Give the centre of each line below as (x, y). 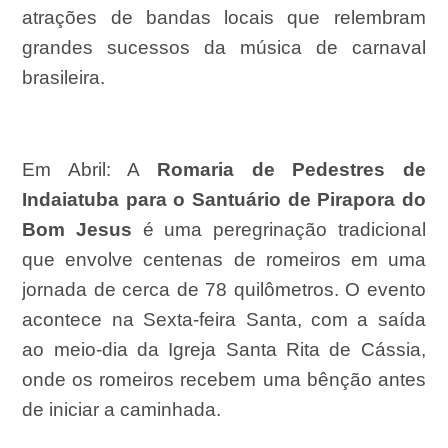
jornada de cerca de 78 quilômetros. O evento (224, 290)
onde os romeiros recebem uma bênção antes (224, 380)
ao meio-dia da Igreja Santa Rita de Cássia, (224, 350)
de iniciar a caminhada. (122, 410)
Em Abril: (75, 170)
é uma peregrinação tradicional (279, 230)
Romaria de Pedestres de (291, 170)
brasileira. (64, 78)
